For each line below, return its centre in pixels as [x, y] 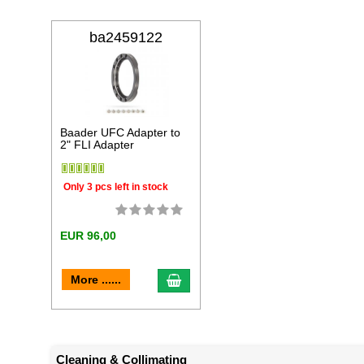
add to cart [211, 279]
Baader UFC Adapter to [121, 133]
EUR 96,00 [89, 235]
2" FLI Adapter [97, 145]
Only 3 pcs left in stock [116, 186]
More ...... [96, 279]
